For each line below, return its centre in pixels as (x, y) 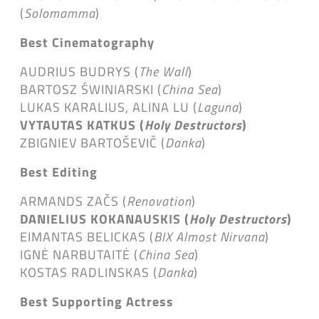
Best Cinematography (87, 42)
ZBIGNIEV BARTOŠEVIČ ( (93, 142)
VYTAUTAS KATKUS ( (82, 125)
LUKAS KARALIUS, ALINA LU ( (109, 107)
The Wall (163, 71)
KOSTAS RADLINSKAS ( (89, 272)
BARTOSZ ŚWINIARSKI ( (91, 89)
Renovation (159, 201)
